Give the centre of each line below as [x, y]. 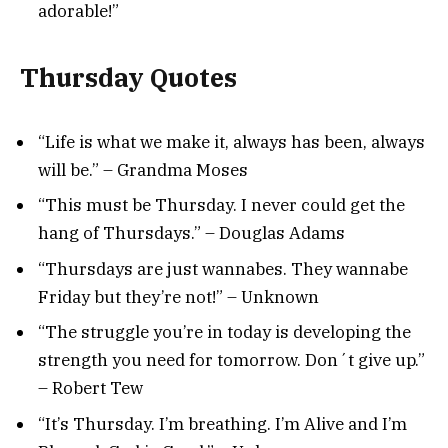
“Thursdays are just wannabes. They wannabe [223, 268]
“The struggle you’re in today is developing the [224, 332]
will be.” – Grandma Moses [143, 169]
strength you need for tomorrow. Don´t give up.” [231, 360]
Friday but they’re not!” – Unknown [178, 296]
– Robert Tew [90, 388]
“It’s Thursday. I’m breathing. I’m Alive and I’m [222, 423]
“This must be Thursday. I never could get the [221, 205]
